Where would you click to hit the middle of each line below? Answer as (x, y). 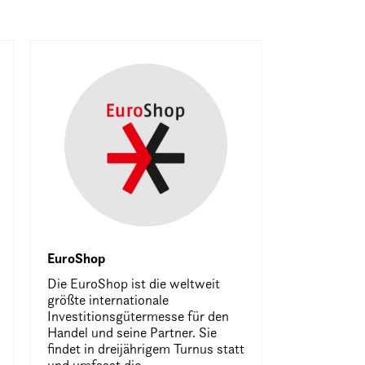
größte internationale (108, 300)
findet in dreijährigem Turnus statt (145, 349)
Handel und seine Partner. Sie (132, 332)
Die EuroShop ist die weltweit (133, 284)
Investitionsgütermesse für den (138, 316)
